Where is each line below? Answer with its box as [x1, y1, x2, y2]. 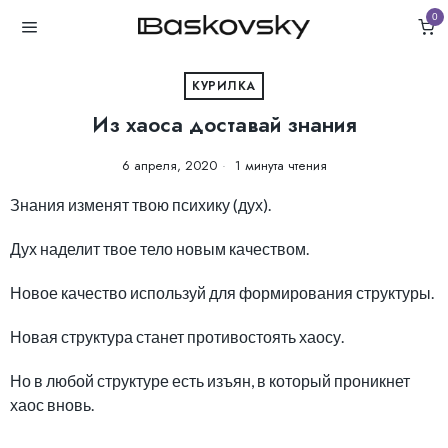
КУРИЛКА [192, 77, 256, 95]
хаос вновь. [10, 395, 94, 414]
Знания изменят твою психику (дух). [10, 195, 271, 214]
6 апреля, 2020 [121, 156, 217, 175]
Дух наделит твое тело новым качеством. [10, 239, 309, 258]
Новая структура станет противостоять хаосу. [10, 327, 344, 346]
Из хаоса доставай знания [91, 110, 357, 140]
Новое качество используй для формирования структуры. [10, 283, 434, 302]
